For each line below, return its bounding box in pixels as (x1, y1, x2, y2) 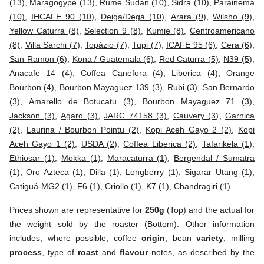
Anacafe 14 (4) (9, 68, 72, 78)
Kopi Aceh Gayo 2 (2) (145, 125, 232, 134)
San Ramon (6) (9, 54, 68, 64)
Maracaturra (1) (107, 153, 168, 163)
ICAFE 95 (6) (166, 40, 216, 49)
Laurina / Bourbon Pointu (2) (26, 125, 140, 134)
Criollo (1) (105, 181, 141, 191)
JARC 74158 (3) (104, 111, 167, 120)
